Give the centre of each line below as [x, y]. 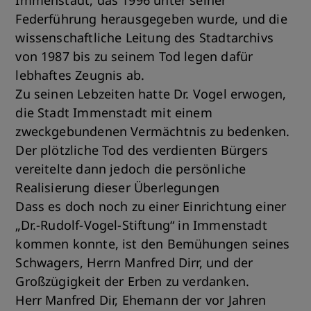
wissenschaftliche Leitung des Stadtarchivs [144, 37]
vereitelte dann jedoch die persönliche [131, 169]
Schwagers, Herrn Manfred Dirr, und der [134, 262]
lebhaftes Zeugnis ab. [80, 75]
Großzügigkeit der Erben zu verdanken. [133, 281]
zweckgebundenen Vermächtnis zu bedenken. [153, 131]
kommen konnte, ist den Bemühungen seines [153, 244]
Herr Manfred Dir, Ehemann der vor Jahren [141, 300]
